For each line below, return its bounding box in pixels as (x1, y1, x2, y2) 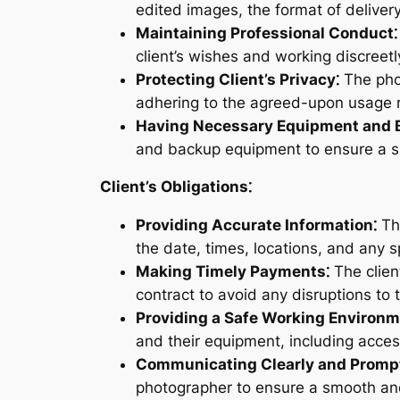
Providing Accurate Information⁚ (136, 216, 377, 235)
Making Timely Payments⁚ (136, 262, 329, 281)
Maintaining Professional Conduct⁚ (136, 23, 397, 42)
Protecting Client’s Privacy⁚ (136, 70, 339, 88)
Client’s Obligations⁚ (100, 178, 252, 196)
